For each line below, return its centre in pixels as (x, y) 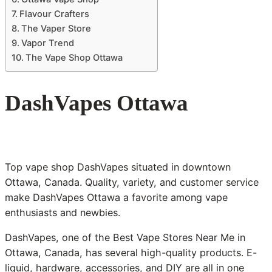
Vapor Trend (47, 43)
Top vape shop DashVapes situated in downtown (118, 167)
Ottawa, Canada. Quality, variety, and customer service (132, 182)
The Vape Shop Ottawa (74, 58)
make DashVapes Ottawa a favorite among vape (116, 198)
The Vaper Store (56, 29)
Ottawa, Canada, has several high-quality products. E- (131, 253)
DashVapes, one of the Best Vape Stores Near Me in (125, 238)
